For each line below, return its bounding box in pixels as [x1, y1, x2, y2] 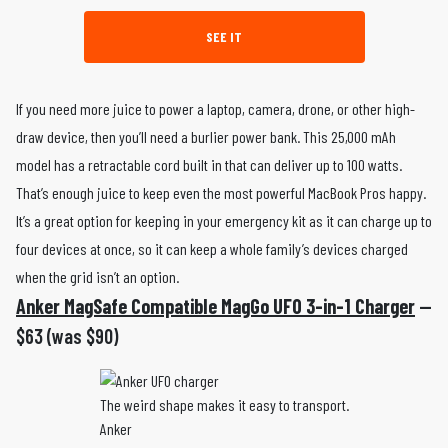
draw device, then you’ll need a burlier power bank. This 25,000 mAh [16, 127, 396, 147]
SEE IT [206, 28, 242, 46]
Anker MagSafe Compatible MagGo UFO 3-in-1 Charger [16, 294, 415, 319]
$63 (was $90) [16, 324, 118, 349]
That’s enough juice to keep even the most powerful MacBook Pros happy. [16, 183, 426, 203]
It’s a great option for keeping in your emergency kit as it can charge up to [16, 211, 432, 231]
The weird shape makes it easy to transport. [99, 395, 349, 415]
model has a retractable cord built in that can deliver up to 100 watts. [16, 155, 402, 175]
